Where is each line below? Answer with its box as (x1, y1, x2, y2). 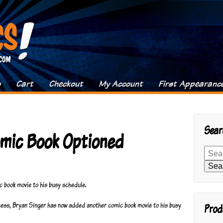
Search (203, 144, 222, 154)
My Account (99, 78, 143, 89)
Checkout (49, 78, 83, 89)
